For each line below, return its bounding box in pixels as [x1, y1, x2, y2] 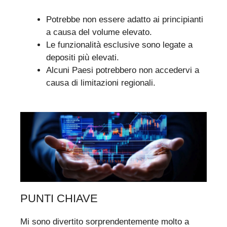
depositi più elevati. [46, 52, 119, 62]
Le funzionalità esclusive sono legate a [46, 40, 193, 50]
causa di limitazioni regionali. [46, 78, 156, 88]
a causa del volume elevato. [46, 27, 152, 37]
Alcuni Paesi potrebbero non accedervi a [46, 65, 199, 75]
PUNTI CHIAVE [20, 192, 98, 205]
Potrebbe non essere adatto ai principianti [46, 14, 203, 24]
